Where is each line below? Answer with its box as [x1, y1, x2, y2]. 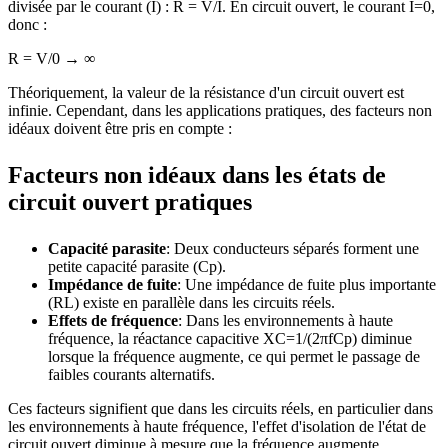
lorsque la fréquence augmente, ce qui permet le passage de [48, 347, 420, 365]
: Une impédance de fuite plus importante [177, 275, 436, 293]
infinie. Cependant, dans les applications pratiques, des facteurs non [8, 101, 432, 119]
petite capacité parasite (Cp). [48, 257, 226, 275]
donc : [8, 15, 47, 33]
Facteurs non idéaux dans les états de [8, 161, 386, 188]
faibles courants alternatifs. [48, 365, 215, 383]
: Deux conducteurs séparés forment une [166, 239, 419, 257]
